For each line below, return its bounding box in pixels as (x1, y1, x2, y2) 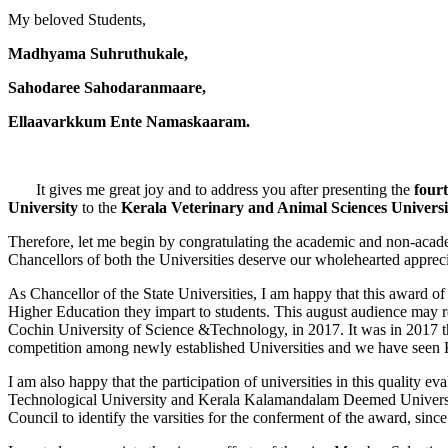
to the (78, 199, 121, 217)
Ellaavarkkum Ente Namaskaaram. (8, 113, 250, 131)
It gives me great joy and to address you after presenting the (8, 181, 414, 199)
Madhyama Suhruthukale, (8, 45, 188, 63)
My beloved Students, (8, 11, 146, 29)
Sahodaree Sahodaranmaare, (8, 79, 206, 97)
